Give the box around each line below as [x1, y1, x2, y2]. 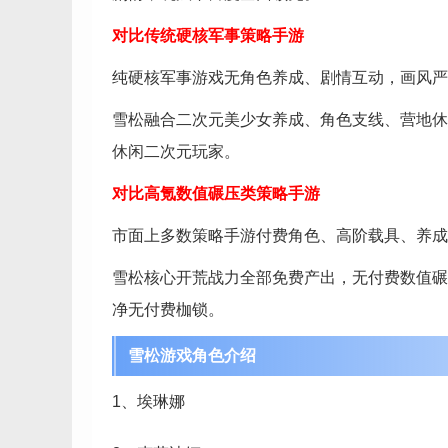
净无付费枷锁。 [112, 301, 224, 318]
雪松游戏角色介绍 [128, 347, 256, 364]
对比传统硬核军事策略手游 [112, 27, 304, 44]
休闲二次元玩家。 [112, 143, 240, 160]
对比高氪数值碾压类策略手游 [112, 185, 320, 202]
